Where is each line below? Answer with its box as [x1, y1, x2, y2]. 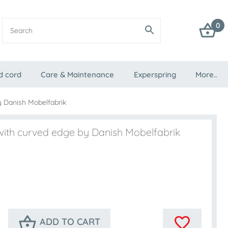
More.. [195, 70, 217, 79]
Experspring [133, 70, 176, 79]
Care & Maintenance [41, 70, 115, 79]
